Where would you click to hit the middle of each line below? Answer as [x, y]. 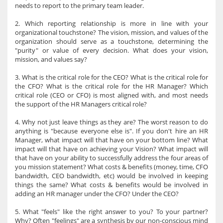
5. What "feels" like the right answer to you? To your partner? [111, 212]
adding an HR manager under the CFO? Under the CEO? [97, 194]
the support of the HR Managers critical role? [81, 104]
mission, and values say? [51, 59]
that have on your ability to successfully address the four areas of [111, 158]
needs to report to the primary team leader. [79, 5]
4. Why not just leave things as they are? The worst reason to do [111, 122]
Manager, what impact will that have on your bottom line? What [111, 140]
